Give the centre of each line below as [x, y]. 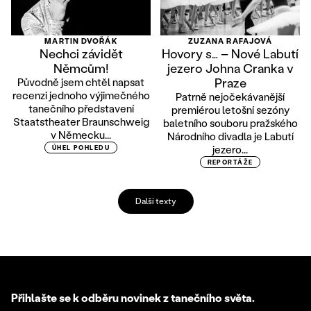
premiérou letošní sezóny [230, 110]
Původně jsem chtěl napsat [81, 82]
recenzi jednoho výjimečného [81, 95]
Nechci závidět [81, 54]
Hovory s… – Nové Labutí [230, 54]
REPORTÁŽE [230, 162]
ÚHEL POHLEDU [81, 148]
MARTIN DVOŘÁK [81, 41]
